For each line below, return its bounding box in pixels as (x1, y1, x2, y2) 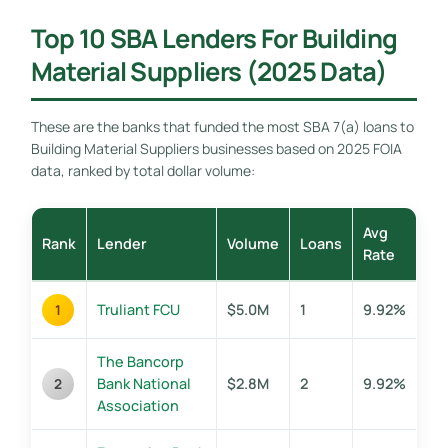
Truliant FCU (96, 299, 180, 319)
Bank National (96, 373, 191, 393)
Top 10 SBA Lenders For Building (30, 20, 398, 56)
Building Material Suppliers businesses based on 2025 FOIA (30, 138, 402, 158)
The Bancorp (96, 351, 184, 371)
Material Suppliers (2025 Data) (30, 53, 387, 89)
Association (96, 395, 179, 415)
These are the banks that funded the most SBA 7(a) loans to (30, 116, 414, 136)
